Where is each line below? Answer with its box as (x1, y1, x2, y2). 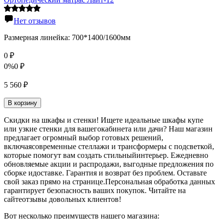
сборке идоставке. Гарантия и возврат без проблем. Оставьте (4, 169, 207, 177)
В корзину (8, 99, 37, 107)
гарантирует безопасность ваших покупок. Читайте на (4, 186, 186, 195)
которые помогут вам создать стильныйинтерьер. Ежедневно (4, 151, 208, 160)
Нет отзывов (14, 17, 56, 25)
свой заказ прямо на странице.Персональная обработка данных (4, 177, 215, 186)
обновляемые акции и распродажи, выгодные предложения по (4, 160, 214, 169)
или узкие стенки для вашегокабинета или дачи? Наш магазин (4, 125, 213, 133)
